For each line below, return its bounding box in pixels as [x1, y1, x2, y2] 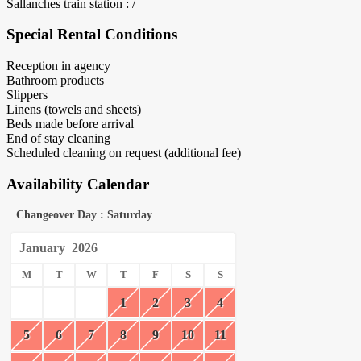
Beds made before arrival [6, 117, 134, 131]
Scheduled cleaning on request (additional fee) [6, 146, 241, 160]
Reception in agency [6, 59, 110, 73]
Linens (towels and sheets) [6, 102, 141, 117]
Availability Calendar [6, 175, 149, 193]
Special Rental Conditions [6, 26, 177, 44]
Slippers [6, 88, 48, 102]
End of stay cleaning [6, 131, 110, 146]
